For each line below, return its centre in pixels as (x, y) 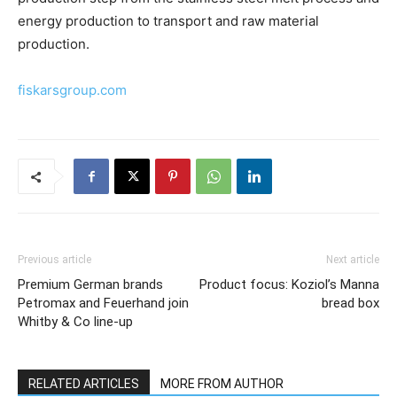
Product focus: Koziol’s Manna (289, 284)
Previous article (54, 259)
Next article (353, 259)
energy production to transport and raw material (168, 20)
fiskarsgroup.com (72, 90)
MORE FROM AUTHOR (222, 383)
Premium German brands (90, 284)
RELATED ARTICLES (84, 383)
